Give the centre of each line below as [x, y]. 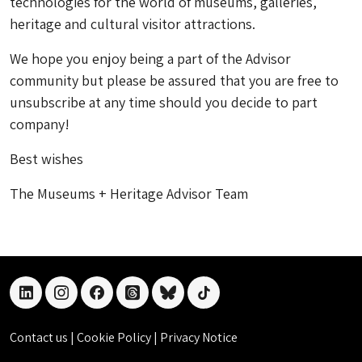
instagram [91, 302]
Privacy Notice [199, 337]
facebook [124, 302]
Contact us [40, 337]
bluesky [191, 302]
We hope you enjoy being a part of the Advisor [150, 59]
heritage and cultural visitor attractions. [133, 24]
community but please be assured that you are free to [174, 80]
